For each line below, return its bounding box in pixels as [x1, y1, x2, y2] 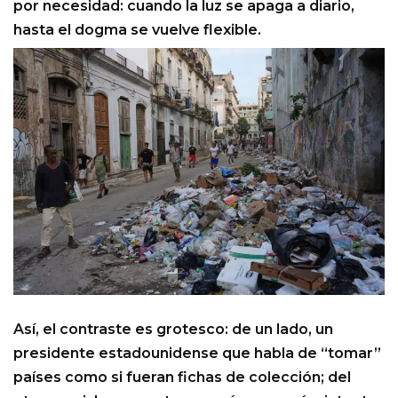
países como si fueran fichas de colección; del [13, 369, 351, 386]
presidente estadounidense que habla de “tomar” [13, 345, 381, 362]
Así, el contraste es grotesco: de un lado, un [13, 321, 333, 338]
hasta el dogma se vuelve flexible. [13, 21, 261, 39]
